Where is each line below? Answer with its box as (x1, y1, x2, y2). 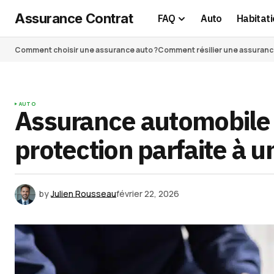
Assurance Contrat (15, 10, 133, 26)
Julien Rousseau (51, 187, 116, 199)
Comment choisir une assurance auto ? (15, 44, 158, 55)
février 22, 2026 (116, 187, 179, 199)
